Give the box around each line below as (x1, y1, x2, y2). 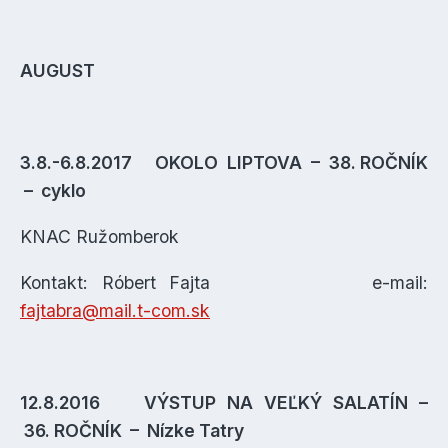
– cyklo (20, 180, 86, 201)
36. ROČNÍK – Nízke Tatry (20, 420, 244, 441)
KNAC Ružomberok (20, 226, 179, 247)
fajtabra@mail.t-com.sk (20, 300, 210, 321)
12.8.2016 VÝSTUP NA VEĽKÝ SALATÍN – (20, 392, 428, 413)
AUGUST (20, 60, 95, 81)
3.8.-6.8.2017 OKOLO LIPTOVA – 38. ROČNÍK (20, 152, 428, 173)
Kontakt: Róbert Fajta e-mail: (20, 272, 428, 293)
